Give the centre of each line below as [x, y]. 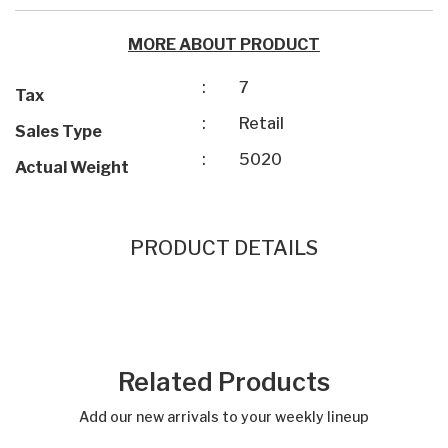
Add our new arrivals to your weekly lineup [224, 417]
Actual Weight [72, 168]
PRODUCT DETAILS [224, 248]
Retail [261, 124]
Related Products [224, 382]
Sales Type [58, 132]
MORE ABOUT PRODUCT [224, 45]
